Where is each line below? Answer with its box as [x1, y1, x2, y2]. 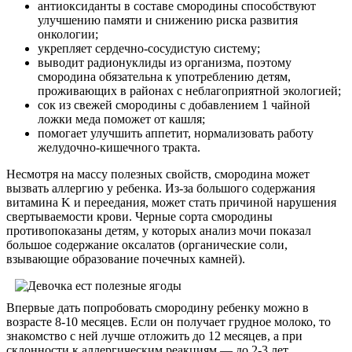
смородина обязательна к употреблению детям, [38, 69, 291, 83]
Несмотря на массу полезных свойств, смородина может [6, 167, 310, 181]
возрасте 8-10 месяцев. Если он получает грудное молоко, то [6, 314, 331, 328]
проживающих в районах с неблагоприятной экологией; [38, 83, 341, 97]
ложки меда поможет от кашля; [38, 112, 205, 126]
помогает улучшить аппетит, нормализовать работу [38, 126, 313, 140]
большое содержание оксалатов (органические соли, [6, 237, 288, 251]
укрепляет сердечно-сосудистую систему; [38, 41, 260, 55]
